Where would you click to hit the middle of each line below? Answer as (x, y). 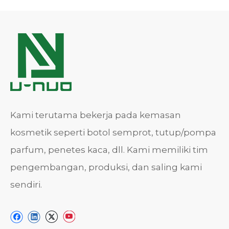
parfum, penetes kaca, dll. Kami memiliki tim (109, 150)
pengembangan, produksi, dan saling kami (106, 167)
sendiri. (26, 185)
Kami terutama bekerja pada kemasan (96, 115)
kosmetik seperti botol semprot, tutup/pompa (113, 132)
